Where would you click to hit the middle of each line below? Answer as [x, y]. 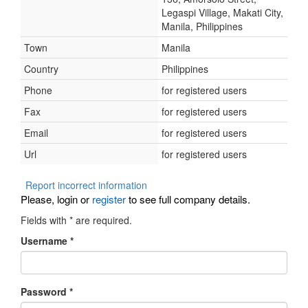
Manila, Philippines [202, 26]
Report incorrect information [86, 185]
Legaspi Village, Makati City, [222, 12]
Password [45, 291]
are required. [102, 220]
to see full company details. [188, 199]
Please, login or [56, 199]
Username [45, 241]
